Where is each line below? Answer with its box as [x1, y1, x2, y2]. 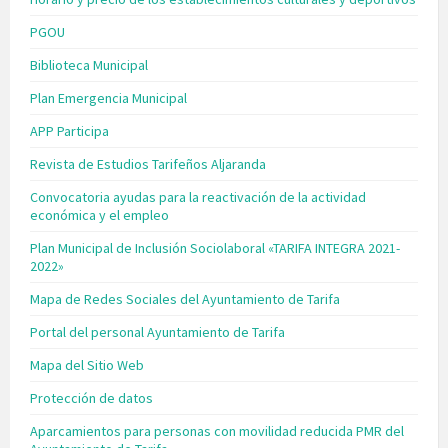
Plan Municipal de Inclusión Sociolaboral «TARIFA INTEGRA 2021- [30, 239, 400, 258]
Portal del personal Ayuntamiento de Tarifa [30, 323, 285, 342]
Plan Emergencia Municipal [30, 89, 187, 108]
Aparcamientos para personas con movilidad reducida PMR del [30, 422, 404, 441]
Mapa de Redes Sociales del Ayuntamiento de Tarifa [30, 290, 340, 309]
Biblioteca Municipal [30, 56, 148, 75]
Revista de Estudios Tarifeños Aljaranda [30, 155, 266, 174]
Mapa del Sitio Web [30, 356, 144, 375]
